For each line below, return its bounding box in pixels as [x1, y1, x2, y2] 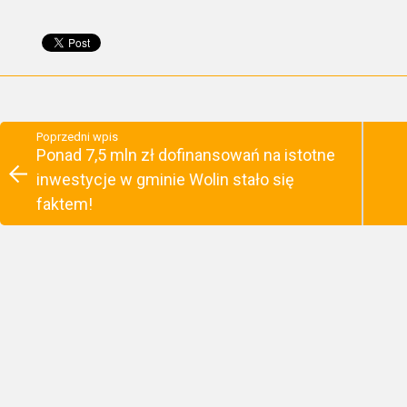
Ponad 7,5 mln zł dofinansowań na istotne [36, 145, 335, 165]
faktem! [36, 194, 93, 214]
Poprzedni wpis [36, 130, 118, 144]
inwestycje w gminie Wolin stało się [36, 170, 294, 190]
